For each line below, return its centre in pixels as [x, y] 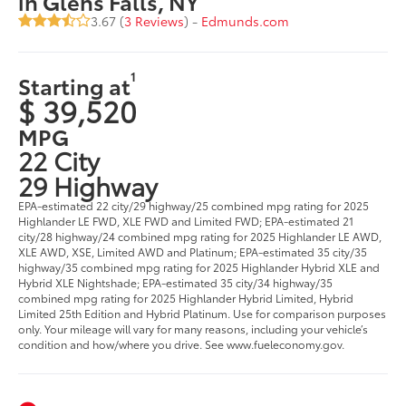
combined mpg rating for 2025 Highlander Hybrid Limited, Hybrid [186, 298]
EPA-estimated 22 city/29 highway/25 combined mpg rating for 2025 [194, 206]
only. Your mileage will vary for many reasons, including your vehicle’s [193, 329]
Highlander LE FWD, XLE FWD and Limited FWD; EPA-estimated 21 [186, 221]
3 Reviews [155, 21]
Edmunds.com [246, 21]
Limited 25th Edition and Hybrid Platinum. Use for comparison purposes [203, 314]
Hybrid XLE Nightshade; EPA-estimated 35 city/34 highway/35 [176, 283]
